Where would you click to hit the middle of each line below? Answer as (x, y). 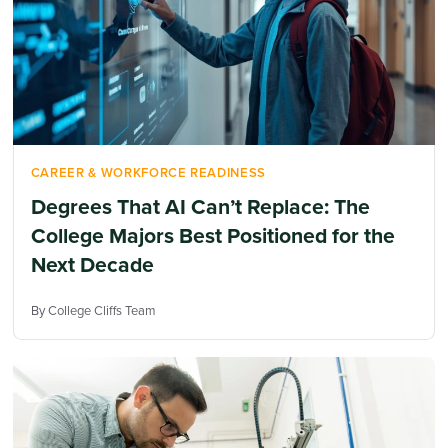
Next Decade (92, 265)
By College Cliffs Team (93, 310)
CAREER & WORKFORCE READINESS (148, 173)
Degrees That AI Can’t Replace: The (200, 207)
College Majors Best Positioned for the (212, 236)
